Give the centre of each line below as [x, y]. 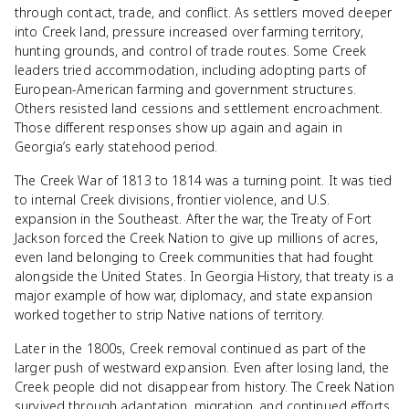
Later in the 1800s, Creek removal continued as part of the [191, 348]
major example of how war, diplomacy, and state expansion [194, 295]
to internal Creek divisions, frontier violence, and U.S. [173, 199]
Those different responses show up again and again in [178, 127]
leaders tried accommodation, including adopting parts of [191, 70]
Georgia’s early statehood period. [116, 147]
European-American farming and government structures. [185, 89]
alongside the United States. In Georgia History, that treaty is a [204, 276]
